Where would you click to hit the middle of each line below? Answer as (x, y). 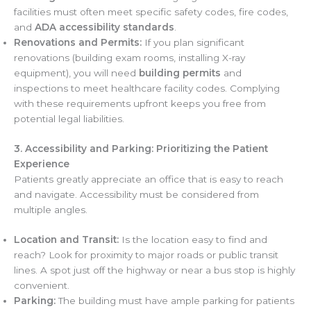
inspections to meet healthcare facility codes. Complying (147, 89)
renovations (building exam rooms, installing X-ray (129, 58)
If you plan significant (193, 43)
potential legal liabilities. (69, 119)
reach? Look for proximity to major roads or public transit (146, 255)
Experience (42, 163)
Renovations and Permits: (78, 43)
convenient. (42, 286)
